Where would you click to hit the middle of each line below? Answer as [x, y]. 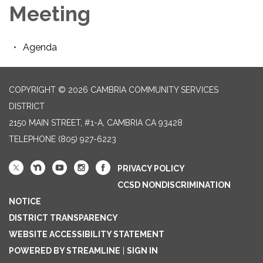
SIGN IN [142, 251]
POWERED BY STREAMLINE [65, 251]
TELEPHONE [32, 139]
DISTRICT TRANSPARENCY [63, 218]
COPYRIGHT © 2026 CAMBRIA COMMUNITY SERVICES [114, 90]
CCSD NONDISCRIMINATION [174, 185]
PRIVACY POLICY [151, 169]
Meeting [50, 14]
